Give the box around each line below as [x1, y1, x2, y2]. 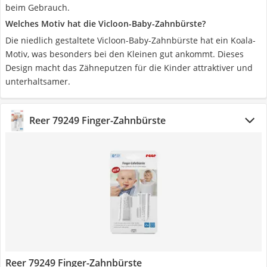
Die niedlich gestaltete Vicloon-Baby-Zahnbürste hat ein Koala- [5, 35, 256, 46]
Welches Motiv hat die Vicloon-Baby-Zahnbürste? [5, 18, 206, 29]
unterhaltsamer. [5, 76, 70, 87]
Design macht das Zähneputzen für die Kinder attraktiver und [5, 62, 253, 73]
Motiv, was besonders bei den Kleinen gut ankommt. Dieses [5, 48, 244, 60]
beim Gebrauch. [5, 2, 70, 13]
